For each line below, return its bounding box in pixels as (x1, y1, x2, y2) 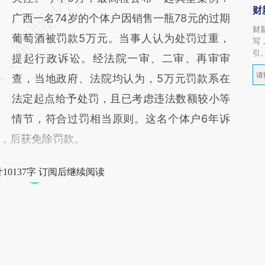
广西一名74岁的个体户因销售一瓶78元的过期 (12, 12, 230, 24)
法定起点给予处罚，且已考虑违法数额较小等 (12, 92, 230, 105)
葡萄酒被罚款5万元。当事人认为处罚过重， (12, 32, 230, 44)
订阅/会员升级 (39, 235, 106, 247)
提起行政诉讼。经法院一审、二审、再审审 (12, 52, 230, 64)
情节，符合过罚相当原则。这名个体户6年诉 (12, 112, 230, 125)
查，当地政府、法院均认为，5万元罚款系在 (12, 72, 230, 85)
